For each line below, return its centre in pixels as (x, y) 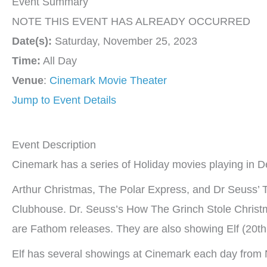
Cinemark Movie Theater (108, 81)
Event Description (54, 145)
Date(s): (32, 41)
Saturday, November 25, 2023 (125, 41)
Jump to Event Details (64, 100)
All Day (59, 61)
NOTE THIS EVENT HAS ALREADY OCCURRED (131, 22)
